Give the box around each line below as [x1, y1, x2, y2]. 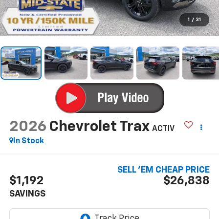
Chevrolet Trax [48, 119, 149, 134]
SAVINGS [9, 190, 45, 199]
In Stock [13, 137, 44, 145]
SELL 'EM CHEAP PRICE [117, 166, 210, 175]
